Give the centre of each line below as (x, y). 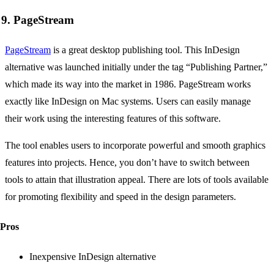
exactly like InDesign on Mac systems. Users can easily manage (128, 101)
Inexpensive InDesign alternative (93, 257)
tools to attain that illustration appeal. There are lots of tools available (137, 179)
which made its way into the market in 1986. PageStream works (128, 84)
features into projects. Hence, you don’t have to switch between (127, 162)
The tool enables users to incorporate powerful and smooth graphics (135, 145)
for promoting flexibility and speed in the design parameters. (120, 196)
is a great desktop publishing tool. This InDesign (145, 50)
